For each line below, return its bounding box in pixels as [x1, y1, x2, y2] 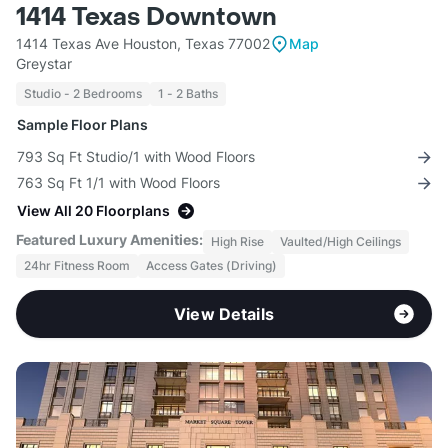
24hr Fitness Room [24, 258, 130, 274]
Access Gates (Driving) [146, 258, 277, 274]
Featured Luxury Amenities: [16, 231, 203, 249]
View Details [174, 304, 274, 325]
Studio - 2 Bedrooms [24, 86, 142, 102]
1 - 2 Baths [158, 86, 218, 102]
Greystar [16, 55, 72, 73]
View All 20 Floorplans [17, 202, 170, 220]
